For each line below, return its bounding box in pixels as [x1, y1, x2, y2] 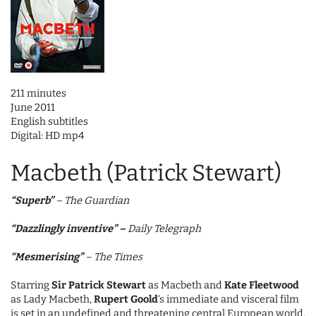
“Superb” [11, 195, 54, 207]
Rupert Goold [94, 293, 158, 306]
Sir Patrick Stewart [51, 279, 146, 292]
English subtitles [11, 116, 88, 128]
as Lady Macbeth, [11, 293, 94, 306]
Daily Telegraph [128, 223, 201, 236]
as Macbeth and [146, 279, 224, 292]
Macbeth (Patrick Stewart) [11, 159, 281, 187]
